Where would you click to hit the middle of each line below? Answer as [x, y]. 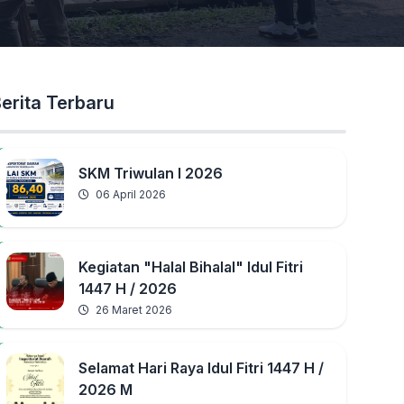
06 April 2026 [130, 194]
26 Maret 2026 [133, 310]
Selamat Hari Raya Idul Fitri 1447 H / [202, 368]
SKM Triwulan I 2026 [151, 173]
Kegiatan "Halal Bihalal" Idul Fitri [191, 267]
